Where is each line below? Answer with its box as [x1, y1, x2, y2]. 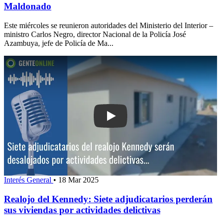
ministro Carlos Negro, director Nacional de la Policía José [4, 30, 186, 38]
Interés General [4, 175, 53, 184]
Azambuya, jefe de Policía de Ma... [4, 38, 113, 47]
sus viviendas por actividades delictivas [4, 204, 160, 215]
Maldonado [4, 1, 51, 12]
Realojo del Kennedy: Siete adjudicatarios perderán [4, 193, 213, 204]
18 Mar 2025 [58, 175, 99, 184]
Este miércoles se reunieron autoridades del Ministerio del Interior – [4, 21, 213, 30]
